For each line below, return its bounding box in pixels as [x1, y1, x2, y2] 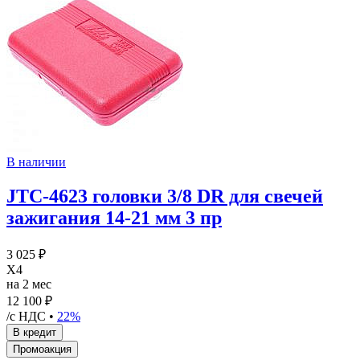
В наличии [6, 155, 66, 170]
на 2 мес [6, 277, 51, 292]
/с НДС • [6, 309, 57, 324]
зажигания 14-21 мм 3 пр [6, 207, 222, 229]
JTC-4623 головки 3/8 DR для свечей [6, 186, 323, 207]
